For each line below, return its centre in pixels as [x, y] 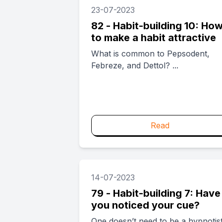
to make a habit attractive [154, 38]
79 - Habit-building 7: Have [156, 193]
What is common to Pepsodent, [150, 54]
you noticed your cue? [145, 205]
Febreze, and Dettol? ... [135, 65]
